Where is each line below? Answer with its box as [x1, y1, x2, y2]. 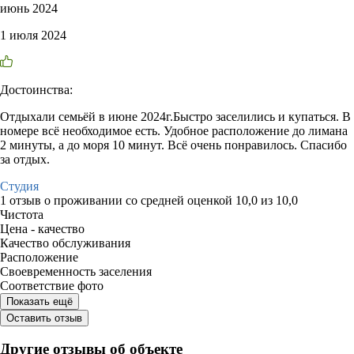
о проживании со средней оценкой [44, 193, 235, 207]
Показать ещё [6, 295, 73, 307]
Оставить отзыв [6, 311, 82, 324]
